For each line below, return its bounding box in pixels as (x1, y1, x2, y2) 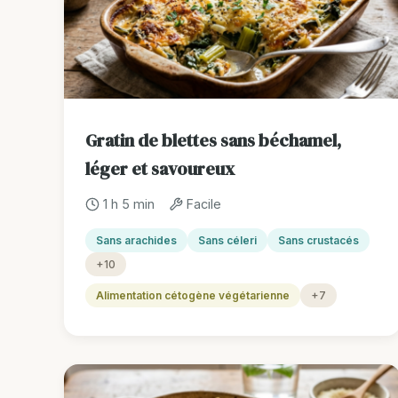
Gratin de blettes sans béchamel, (85, 128, 341, 154)
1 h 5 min (103, 196, 155, 212)
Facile (187, 196, 221, 212)
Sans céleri (198, 234, 257, 248)
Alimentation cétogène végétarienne (96, 289, 290, 303)
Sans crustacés (278, 234, 359, 248)
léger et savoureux (85, 156, 235, 182)
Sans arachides (96, 234, 177, 248)
